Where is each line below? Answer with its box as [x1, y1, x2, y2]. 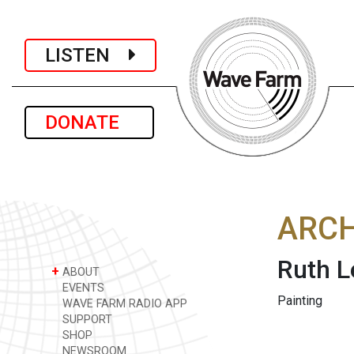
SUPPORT [59, 313, 112, 326]
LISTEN [45, 43, 129, 66]
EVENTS [59, 281, 104, 295]
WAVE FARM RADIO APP [59, 297, 187, 311]
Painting [277, 293, 322, 308]
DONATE [45, 111, 134, 134]
